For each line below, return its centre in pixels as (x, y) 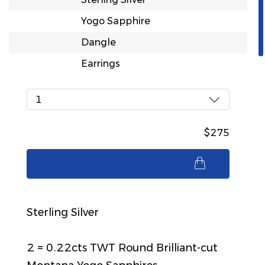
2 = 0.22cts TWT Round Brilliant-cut (122, 248)
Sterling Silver (62, 212)
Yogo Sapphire (115, 21)
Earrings (100, 64)
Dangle (98, 42)
